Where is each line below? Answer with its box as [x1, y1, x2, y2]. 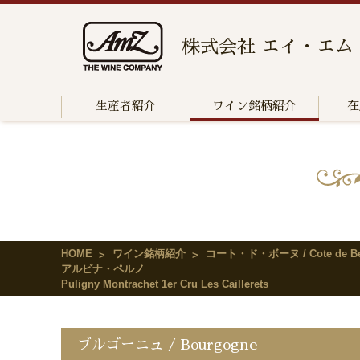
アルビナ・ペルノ [61, 263, 145, 275]
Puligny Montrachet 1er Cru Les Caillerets [61, 278, 268, 290]
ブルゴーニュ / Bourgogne [77, 337, 257, 352]
